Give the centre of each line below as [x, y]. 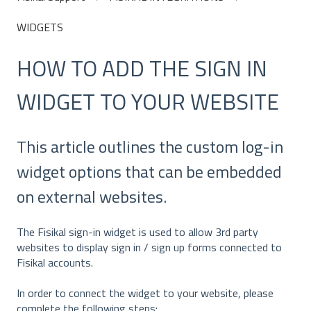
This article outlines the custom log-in [150, 146]
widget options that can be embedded [149, 171]
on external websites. [92, 196]
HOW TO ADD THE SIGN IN [142, 68]
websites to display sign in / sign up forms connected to [149, 247]
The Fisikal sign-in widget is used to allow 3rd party [137, 232]
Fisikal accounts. [55, 263]
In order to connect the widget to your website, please [145, 293]
